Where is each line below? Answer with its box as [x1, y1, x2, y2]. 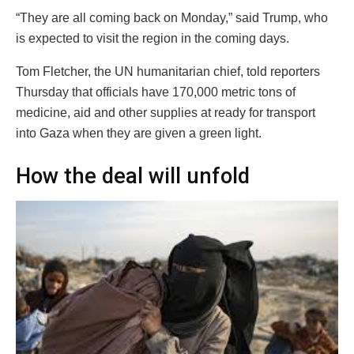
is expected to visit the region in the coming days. [16, 31, 289, 45]
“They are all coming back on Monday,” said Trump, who [16, 10, 328, 24]
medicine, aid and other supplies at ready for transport [16, 105, 315, 119]
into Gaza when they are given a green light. [16, 126, 262, 140]
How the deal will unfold [16, 163, 250, 189]
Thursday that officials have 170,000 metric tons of [16, 85, 296, 99]
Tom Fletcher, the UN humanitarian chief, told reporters [16, 64, 320, 78]
